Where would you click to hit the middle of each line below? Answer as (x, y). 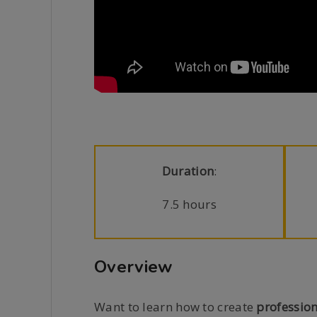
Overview (133, 266)
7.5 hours (189, 204)
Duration (188, 171)
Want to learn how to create (175, 307)
